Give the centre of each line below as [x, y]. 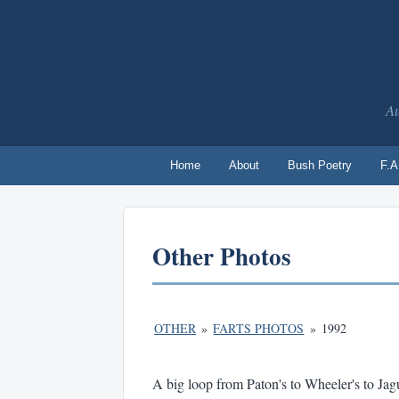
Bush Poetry [320, 165]
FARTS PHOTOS [259, 329]
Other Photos [222, 256]
